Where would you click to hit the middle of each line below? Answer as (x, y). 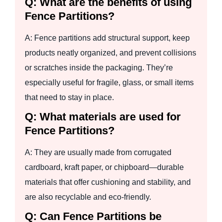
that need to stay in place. (69, 97)
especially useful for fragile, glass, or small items (109, 82)
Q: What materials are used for (103, 116)
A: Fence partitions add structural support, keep (107, 38)
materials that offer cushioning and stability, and (108, 182)
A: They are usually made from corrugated (98, 152)
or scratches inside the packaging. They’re (99, 67)
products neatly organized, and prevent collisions (111, 53)
